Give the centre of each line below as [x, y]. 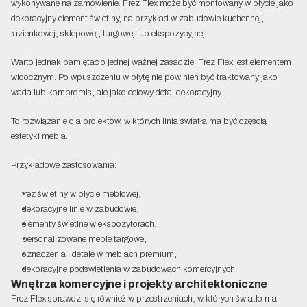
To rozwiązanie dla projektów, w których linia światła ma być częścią [139, 121]
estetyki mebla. [39, 136]
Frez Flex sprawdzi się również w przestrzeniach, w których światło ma [144, 298]
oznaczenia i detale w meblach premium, [99, 254]
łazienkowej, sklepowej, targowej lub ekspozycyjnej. [109, 33]
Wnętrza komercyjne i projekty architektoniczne [139, 284]
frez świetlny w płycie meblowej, [82, 194]
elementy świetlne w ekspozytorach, [89, 224]
